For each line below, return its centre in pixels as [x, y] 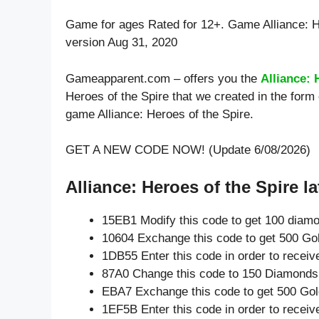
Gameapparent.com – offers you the [163, 78]
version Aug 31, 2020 [121, 43]
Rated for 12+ [184, 25]
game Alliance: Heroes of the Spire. [159, 114]
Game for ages [107, 25]
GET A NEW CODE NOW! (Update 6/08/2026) [188, 150]
